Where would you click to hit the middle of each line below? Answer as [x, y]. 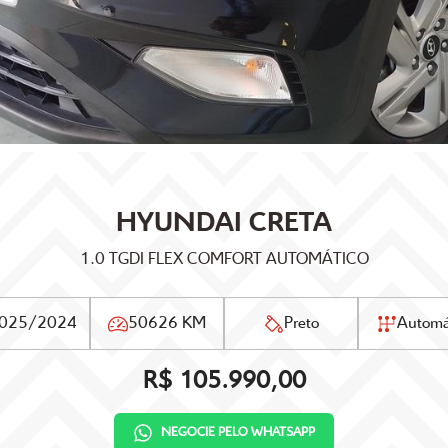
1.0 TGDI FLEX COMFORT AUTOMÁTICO [224, 259]
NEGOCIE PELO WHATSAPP [238, 432]
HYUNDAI [179, 223]
